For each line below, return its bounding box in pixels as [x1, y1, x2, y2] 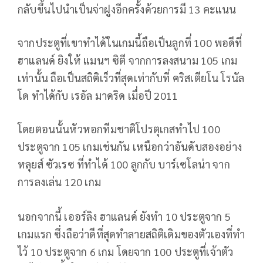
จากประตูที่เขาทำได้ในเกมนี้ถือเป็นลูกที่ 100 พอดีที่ [18, 35, 242, 49]
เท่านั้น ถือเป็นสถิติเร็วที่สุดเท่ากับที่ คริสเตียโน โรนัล [18, 70, 245, 85]
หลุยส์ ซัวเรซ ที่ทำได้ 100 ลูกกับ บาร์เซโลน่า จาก [18, 157, 230, 171]
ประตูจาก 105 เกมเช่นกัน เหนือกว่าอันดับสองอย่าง [18, 139, 242, 153]
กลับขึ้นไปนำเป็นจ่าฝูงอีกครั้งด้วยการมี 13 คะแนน [18, 2, 237, 16]
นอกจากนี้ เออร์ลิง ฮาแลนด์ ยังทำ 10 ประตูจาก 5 [18, 209, 231, 223]
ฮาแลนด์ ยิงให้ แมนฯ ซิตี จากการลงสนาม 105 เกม [18, 53, 238, 67]
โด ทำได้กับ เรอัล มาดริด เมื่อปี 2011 [18, 88, 178, 102]
